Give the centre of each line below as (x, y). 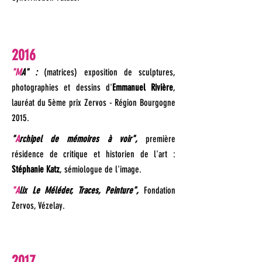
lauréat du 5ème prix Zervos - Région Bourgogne (94, 103)
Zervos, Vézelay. (38, 206)
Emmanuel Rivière (142, 87)
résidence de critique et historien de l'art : (94, 154)
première (156, 139)
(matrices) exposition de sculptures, (110, 72)
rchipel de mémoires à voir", (78, 139)
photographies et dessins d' (62, 87)
